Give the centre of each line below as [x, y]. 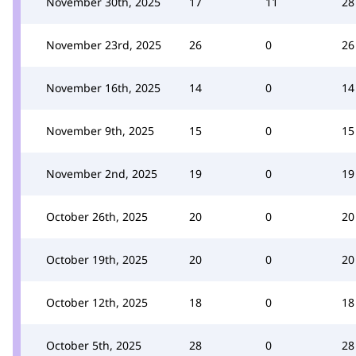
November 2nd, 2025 [102, 174]
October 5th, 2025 [94, 345]
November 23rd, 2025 [104, 45]
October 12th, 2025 [97, 302]
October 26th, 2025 [97, 217]
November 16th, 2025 [103, 88]
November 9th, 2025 [100, 131]
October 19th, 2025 [97, 259]
